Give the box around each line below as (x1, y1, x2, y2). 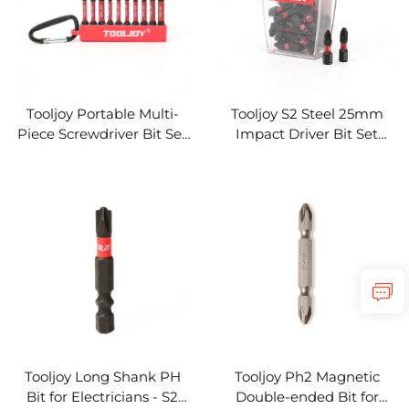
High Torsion (264, 145, 350, 163)
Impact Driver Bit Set (236, 125, 378, 143)
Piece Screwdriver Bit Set (17, 125, 187, 143)
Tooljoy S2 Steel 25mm (230, 105, 383, 123)
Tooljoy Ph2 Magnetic (234, 368, 380, 386)
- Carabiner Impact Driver (16, 145, 189, 163)
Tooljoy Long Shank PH (24, 368, 181, 386)
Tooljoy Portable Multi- (26, 105, 179, 123)
